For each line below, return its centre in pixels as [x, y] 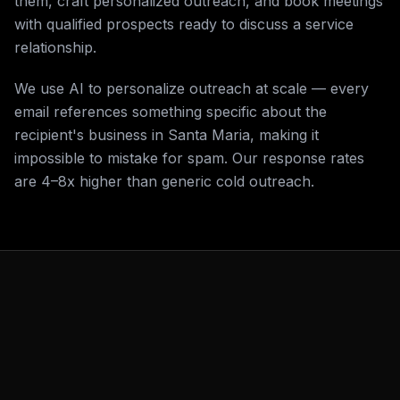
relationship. [55, 47]
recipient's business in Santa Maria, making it [167, 135]
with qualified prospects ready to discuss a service [184, 24]
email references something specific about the [171, 112]
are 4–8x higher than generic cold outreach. [164, 181]
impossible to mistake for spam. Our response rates [189, 158]
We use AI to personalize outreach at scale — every [192, 88]
